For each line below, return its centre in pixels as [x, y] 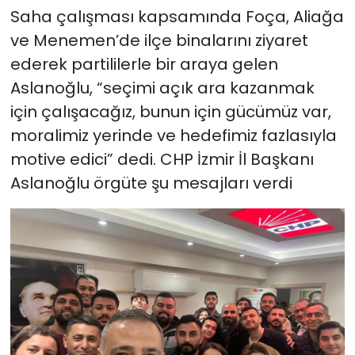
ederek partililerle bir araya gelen [144, 64]
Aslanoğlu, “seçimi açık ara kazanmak [162, 88]
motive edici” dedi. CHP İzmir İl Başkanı [162, 159]
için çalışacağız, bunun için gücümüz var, [170, 111]
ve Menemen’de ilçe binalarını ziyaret [159, 40]
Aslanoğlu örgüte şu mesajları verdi [151, 183]
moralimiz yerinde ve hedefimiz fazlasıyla [173, 135]
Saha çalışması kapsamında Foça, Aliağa [177, 16]
